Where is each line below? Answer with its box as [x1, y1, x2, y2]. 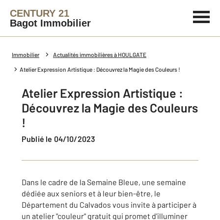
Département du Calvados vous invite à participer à [22, 200, 196, 209]
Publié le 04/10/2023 [27, 134, 96, 143]
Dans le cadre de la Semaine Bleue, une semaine [22, 177, 186, 187]
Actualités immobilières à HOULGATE [53, 51, 146, 58]
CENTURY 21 [10, 8, 69, 19]
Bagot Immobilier [10, 18, 91, 28]
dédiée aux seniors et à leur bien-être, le [22, 189, 161, 198]
